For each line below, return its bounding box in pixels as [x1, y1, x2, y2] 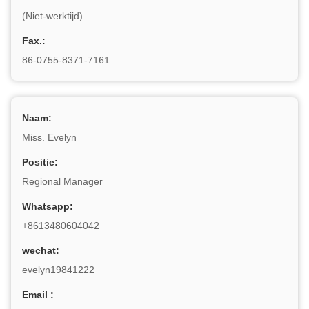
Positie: [22, 157, 58, 168]
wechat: [22, 245, 59, 256]
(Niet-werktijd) [22, 10, 83, 21]
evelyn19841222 [22, 264, 94, 275]
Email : [22, 289, 54, 300]
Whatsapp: [22, 201, 73, 212]
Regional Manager [22, 176, 103, 187]
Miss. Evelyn [22, 132, 77, 143]
